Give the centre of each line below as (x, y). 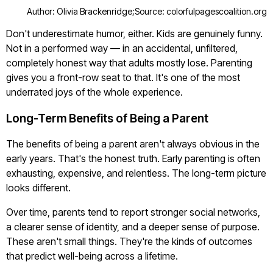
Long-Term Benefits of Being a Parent (107, 119)
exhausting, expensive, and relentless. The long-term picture (136, 173)
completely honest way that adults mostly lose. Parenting (129, 63)
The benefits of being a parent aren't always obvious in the (133, 144)
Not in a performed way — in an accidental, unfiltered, (122, 48)
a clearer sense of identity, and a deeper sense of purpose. (133, 227)
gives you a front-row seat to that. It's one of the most (123, 77)
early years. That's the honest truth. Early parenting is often (133, 158)
